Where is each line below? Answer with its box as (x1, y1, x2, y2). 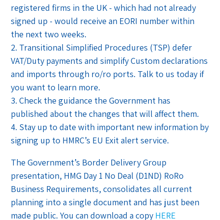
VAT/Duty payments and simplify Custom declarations (11, 55, 208, 66)
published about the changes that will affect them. (11, 108, 199, 119)
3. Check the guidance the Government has (11, 94, 171, 106)
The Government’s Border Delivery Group (11, 156, 167, 168)
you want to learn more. (11, 81, 101, 93)
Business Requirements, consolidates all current (11, 183, 192, 194)
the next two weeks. (11, 28, 87, 40)
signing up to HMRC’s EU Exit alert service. (11, 134, 169, 146)
